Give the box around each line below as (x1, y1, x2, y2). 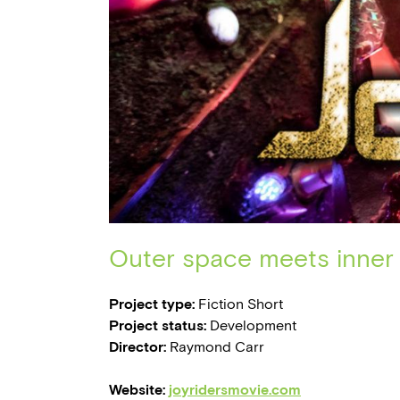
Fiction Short (195, 296, 283, 313)
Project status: (109, 317, 206, 335)
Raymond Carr (166, 338, 264, 356)
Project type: (109, 296, 195, 313)
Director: (109, 338, 166, 356)
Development (206, 317, 296, 335)
